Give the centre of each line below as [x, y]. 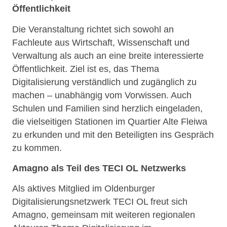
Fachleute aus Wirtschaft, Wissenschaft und [101, 42]
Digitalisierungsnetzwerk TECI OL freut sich [100, 202]
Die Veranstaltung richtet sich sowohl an [93, 29]
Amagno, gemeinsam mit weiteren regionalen [104, 215]
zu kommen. [37, 148]
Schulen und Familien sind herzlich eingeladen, [107, 108]
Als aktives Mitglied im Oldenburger [84, 189]
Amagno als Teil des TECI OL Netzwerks [99, 168]
